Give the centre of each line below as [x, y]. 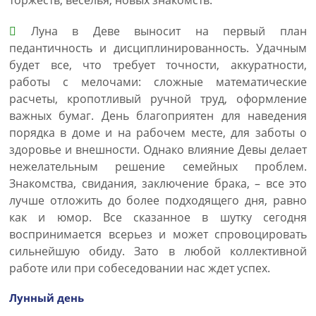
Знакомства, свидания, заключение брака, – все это [158, 183]
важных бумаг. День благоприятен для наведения [158, 116]
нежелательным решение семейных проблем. [158, 166]
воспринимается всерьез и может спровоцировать [158, 234]
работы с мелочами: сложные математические [158, 82]
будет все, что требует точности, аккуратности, [158, 65]
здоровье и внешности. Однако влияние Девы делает [158, 150]
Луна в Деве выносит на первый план [162, 31]
